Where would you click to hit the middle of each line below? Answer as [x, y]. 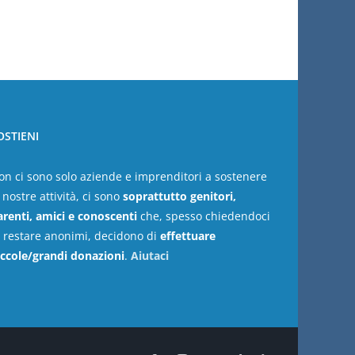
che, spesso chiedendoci [204, 216]
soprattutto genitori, [180, 196]
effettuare [188, 236]
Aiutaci [150, 256]
